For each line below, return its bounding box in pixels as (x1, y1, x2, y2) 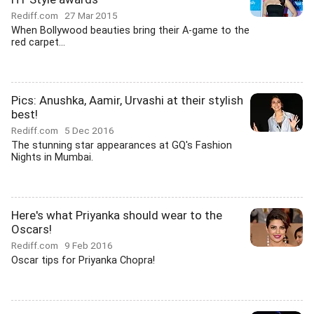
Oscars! (11, 222, 52, 236)
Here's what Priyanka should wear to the (11, 208, 222, 222)
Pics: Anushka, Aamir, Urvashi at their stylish (11, 93, 243, 107)
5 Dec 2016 (64, 125, 114, 136)
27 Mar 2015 (64, 10, 118, 21)
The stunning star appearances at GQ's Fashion (11, 139, 232, 151)
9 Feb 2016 (64, 240, 113, 251)
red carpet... (11, 36, 65, 48)
